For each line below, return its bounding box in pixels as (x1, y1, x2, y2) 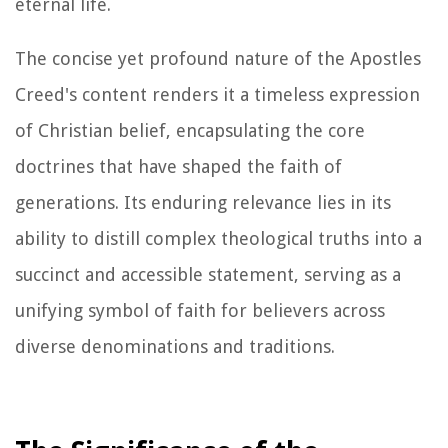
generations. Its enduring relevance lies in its (15, 191, 391, 213)
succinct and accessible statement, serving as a (15, 263, 401, 285)
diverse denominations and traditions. (15, 335, 335, 357)
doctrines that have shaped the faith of (15, 155, 342, 177)
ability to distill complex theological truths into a (15, 227, 422, 249)
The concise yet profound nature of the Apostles (15, 47, 421, 69)
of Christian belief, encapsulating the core (15, 119, 365, 141)
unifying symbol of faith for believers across (15, 299, 385, 321)
